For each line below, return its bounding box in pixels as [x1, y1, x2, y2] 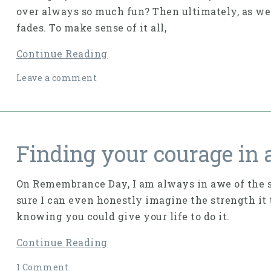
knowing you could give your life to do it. [16, 210, 230, 223]
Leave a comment [16, 72, 97, 84]
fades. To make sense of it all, [16, 21, 167, 34]
